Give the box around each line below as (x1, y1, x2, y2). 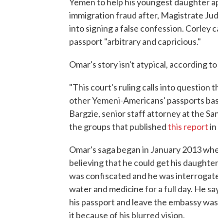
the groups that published (69, 121, 168, 132)
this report (168, 121, 208, 132)
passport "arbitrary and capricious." (69, 36, 201, 47)
